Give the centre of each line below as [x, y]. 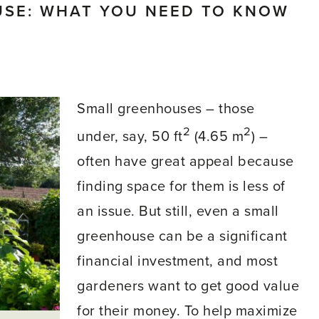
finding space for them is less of [181, 186]
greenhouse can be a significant [182, 236]
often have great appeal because [185, 161]
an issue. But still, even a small [178, 211]
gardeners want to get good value [188, 286]
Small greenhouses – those [166, 109]
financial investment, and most [177, 261]
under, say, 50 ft [130, 136]
